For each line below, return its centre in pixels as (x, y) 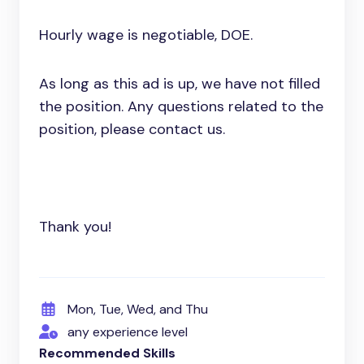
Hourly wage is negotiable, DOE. (146, 35)
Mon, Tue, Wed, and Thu (137, 309)
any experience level (127, 331)
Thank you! (75, 227)
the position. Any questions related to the (181, 107)
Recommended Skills (107, 353)
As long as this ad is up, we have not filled (180, 84)
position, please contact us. (132, 130)
